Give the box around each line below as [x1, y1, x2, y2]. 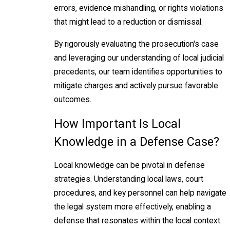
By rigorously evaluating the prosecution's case [54, 40, 219, 49]
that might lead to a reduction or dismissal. [54, 17, 203, 27]
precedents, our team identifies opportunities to [54, 67, 222, 77]
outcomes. [54, 95, 91, 105]
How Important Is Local [54, 116, 181, 131]
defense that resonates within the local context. [54, 216, 222, 226]
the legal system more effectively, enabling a [54, 202, 211, 212]
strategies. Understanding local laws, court [54, 175, 203, 184]
